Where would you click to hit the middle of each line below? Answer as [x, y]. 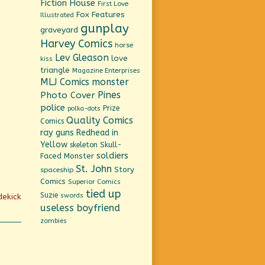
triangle [55, 70]
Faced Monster [67, 156]
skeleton [84, 145]
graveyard [59, 30]
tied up [104, 194]
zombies [54, 221]
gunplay [105, 28]
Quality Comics [100, 120]
